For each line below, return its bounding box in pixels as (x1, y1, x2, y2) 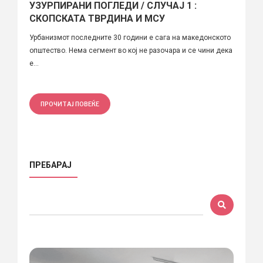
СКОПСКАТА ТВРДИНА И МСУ (29, 12, 165, 24)
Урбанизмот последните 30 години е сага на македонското (29, 33, 231, 42)
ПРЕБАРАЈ (29, 160, 72, 170)
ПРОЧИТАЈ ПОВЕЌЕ (41, 100, 99, 107)
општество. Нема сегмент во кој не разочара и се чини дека (29, 46, 232, 55)
